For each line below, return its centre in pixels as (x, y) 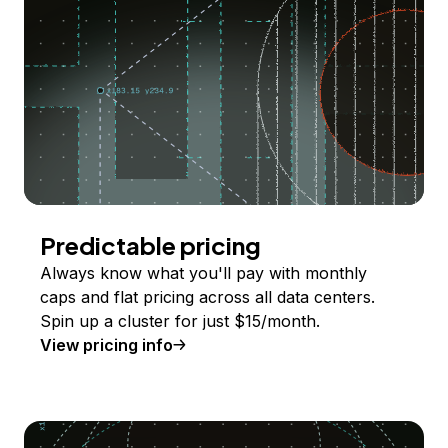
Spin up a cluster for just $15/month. (180, 321)
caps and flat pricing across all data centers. (207, 297)
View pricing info (106, 345)
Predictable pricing (150, 245)
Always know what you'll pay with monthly (203, 273)
